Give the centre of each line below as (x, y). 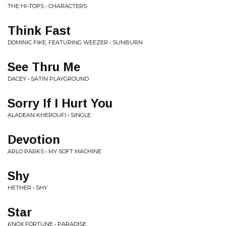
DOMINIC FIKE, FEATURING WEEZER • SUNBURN (75, 42)
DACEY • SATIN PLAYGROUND (48, 79)
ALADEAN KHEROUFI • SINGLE (49, 115)
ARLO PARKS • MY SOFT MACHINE (54, 151)
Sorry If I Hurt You (60, 103)
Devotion (34, 139)
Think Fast (39, 31)
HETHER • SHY (27, 188)
